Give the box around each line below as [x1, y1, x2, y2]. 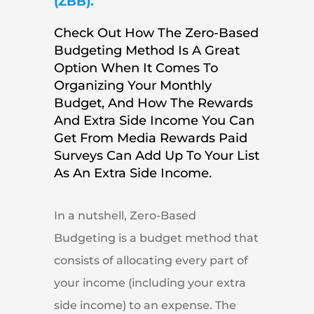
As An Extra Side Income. [53, 165, 212, 181]
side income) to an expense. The [53, 299, 236, 313]
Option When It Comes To [53, 60, 218, 76]
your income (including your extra [53, 276, 246, 290]
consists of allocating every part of [53, 254, 248, 268]
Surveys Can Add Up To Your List [53, 147, 259, 163]
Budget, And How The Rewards [53, 95, 253, 111]
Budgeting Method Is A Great [53, 42, 240, 58]
